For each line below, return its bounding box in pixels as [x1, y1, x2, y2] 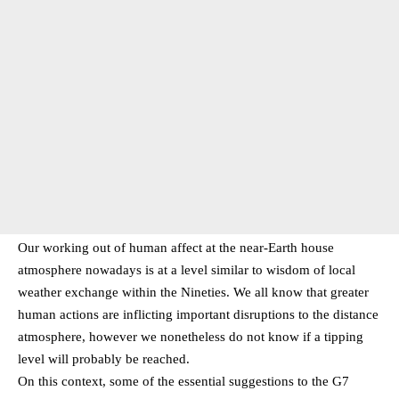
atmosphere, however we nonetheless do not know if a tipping [18, 330, 363, 345]
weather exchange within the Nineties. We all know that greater [18, 285, 369, 300]
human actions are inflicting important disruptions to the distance [18, 307, 379, 322]
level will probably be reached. [18, 352, 190, 367]
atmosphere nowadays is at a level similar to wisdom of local [18, 263, 355, 278]
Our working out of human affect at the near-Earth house [18, 240, 334, 256]
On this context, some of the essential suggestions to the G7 [18, 374, 349, 389]
